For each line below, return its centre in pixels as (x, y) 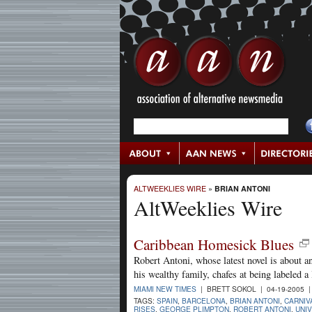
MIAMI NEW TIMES (165, 288)
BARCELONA (204, 300)
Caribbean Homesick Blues (214, 244)
